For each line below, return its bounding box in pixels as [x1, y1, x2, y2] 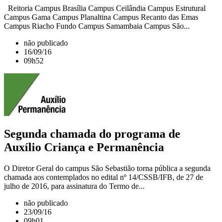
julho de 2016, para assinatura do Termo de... [4, 182, 145, 191]
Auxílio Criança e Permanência [4, 141, 164, 154]
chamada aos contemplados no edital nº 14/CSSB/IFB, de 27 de [4, 173, 203, 182]
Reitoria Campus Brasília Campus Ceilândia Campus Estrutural [4, 3, 206, 12]
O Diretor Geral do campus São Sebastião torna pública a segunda [4, 164, 211, 173]
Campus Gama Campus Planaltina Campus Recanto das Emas [4, 12, 198, 21]
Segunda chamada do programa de [4, 127, 180, 141]
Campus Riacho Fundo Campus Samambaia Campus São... [4, 21, 190, 30]
